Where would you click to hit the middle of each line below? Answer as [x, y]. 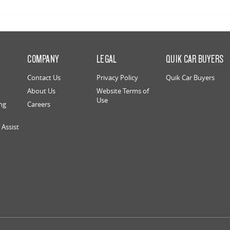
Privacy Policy [118, 78]
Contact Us [44, 78]
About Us [42, 91]
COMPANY [43, 59]
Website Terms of [123, 91]
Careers [39, 104]
